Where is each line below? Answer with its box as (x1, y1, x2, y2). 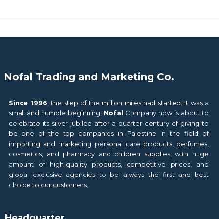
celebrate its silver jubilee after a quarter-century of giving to (9, 119, 209, 127)
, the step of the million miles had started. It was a (47, 98, 209, 107)
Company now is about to (123, 109, 209, 117)
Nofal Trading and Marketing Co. (4, 70, 174, 83)
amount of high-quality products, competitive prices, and (9, 160, 209, 168)
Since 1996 (9, 98, 47, 107)
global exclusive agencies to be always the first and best (9, 170, 209, 178)
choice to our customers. (9, 180, 88, 189)
